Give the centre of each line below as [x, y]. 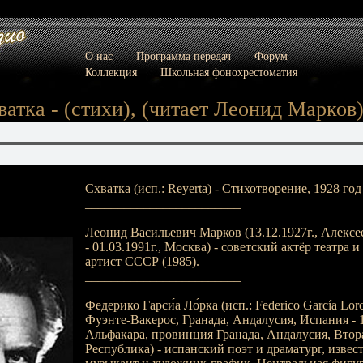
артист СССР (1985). [142, 261]
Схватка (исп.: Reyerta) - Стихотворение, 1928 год [223, 188]
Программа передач [183, 56]
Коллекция [111, 73]
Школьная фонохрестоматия [228, 73]
